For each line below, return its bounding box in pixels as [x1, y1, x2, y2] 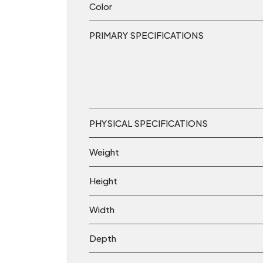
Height [89, 175, 117, 187]
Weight [89, 146, 119, 158]
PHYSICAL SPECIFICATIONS [89, 117, 208, 129]
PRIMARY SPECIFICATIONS [89, 29, 204, 41]
